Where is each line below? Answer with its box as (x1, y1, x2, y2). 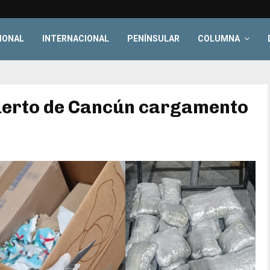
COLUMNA (198, 34, 240, 43)
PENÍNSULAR (127, 34, 180, 43)
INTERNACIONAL (42, 34, 110, 43)
